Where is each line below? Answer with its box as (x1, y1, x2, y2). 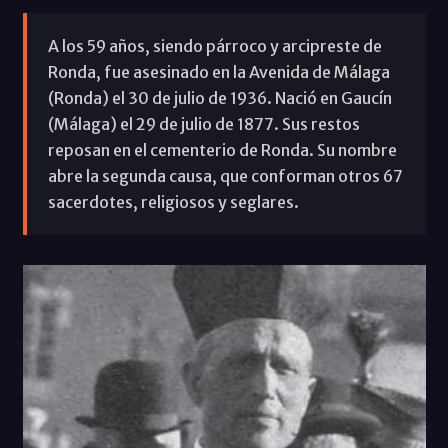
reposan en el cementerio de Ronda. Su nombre (47, 139, 397, 160)
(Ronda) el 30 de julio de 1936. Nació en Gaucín (47, 87, 392, 108)
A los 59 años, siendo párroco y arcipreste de (47, 35, 382, 56)
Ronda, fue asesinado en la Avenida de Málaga (47, 61, 390, 82)
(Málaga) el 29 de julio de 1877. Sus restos (47, 113, 360, 134)
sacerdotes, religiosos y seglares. (47, 191, 299, 212)
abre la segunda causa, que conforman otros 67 (47, 165, 403, 186)
